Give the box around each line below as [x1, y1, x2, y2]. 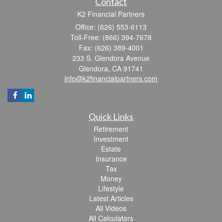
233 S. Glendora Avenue [72, 53, 150, 63]
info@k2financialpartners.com [64, 73, 158, 84]
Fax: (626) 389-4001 [78, 43, 144, 53]
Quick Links [89, 111, 133, 122]
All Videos [96, 203, 126, 214]
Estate [101, 144, 121, 154]
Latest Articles [89, 193, 133, 204]
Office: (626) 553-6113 [75, 22, 147, 32]
